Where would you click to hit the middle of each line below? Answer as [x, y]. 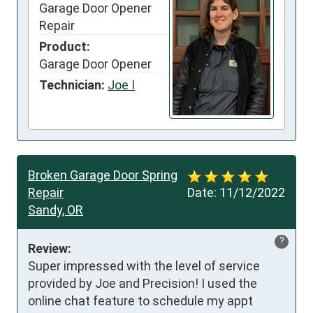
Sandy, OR [56, 210]
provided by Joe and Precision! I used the [143, 284]
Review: [50, 249]
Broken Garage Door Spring [103, 175]
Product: [65, 46]
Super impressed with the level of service [144, 266]
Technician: [72, 85]
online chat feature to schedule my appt [140, 301]
